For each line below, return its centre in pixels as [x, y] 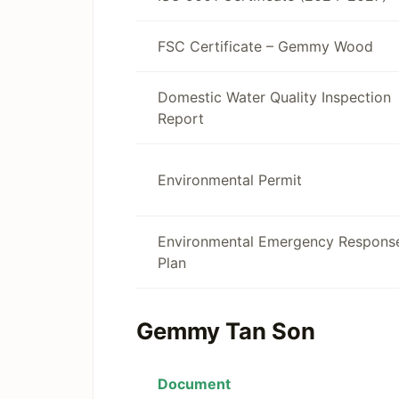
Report [181, 118]
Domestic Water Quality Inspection [274, 97]
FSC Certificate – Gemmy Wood [265, 46]
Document [194, 384]
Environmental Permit [230, 180]
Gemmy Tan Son [226, 331]
